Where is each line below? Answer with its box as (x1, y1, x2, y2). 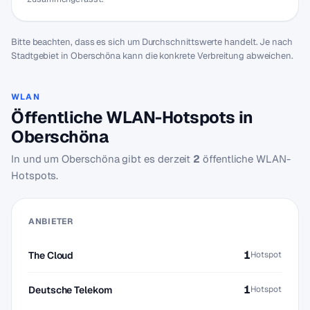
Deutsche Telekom (28, 283, 112, 296)
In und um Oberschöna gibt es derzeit (11, 152, 194, 165)
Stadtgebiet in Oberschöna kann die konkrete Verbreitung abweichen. (11, 50, 294, 62)
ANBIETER (28, 216, 73, 227)
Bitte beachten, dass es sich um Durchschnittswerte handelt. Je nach (11, 36, 293, 48)
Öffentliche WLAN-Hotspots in (11, 107, 253, 128)
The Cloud (28, 248, 74, 262)
